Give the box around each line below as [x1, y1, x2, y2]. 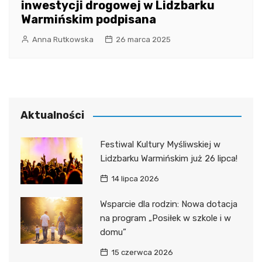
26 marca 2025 [116, 35, 171, 44]
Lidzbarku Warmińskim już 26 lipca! [99, 153, 237, 164]
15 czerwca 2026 [111, 248, 173, 257]
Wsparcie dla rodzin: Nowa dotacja [99, 199, 237, 210]
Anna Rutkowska [32, 35, 94, 44]
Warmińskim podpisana [21, 12, 156, 27]
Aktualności [20, 109, 84, 122]
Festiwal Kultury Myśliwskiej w [99, 139, 220, 150]
